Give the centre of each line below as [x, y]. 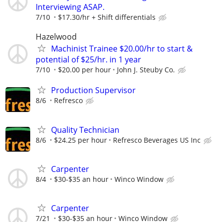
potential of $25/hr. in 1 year [88, 60]
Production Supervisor [93, 90]
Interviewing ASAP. [70, 7]
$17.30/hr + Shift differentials [107, 17]
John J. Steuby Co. [146, 70]
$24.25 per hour [81, 140]
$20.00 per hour [84, 70]
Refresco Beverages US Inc [157, 140]
